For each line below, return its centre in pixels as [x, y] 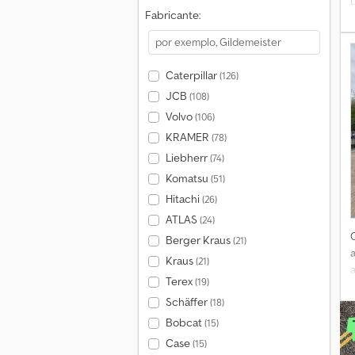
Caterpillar [192, 75]
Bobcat [185, 323]
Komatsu [188, 178]
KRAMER [188, 137]
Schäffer [187, 302]
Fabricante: [173, 15]
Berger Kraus [199, 240]
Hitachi [183, 199]
